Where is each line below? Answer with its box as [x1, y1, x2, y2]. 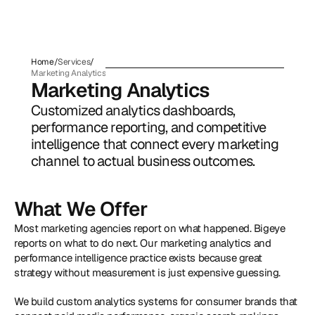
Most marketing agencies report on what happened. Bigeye [14, 221, 285, 235]
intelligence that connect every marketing [31, 135, 279, 153]
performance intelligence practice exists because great [14, 251, 262, 264]
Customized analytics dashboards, [31, 101, 236, 120]
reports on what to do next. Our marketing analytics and [14, 236, 271, 250]
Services [58, 56, 91, 67]
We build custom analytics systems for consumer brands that [14, 295, 297, 308]
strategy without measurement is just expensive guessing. [14, 266, 283, 279]
